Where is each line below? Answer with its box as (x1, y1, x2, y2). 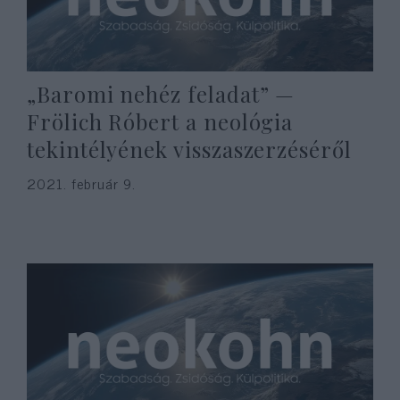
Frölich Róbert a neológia (27, 107, 294, 136)
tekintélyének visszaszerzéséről (27, 135, 352, 163)
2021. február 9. (27, 171, 136, 195)
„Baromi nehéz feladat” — (27, 79, 296, 108)
